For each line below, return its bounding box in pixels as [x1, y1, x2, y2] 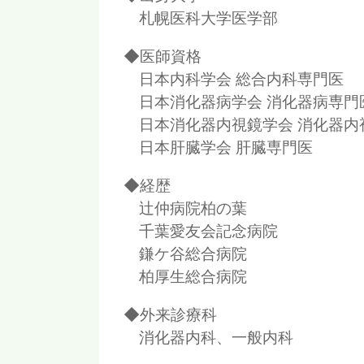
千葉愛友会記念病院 [123, 221, 278, 241]
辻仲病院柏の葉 [123, 198, 247, 219]
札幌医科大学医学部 [123, 7, 278, 28]
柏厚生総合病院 [123, 266, 247, 287]
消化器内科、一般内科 [123, 327, 293, 348]
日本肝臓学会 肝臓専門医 [123, 136, 313, 157]
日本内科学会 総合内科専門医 [123, 68, 344, 89]
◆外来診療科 [123, 305, 217, 325]
